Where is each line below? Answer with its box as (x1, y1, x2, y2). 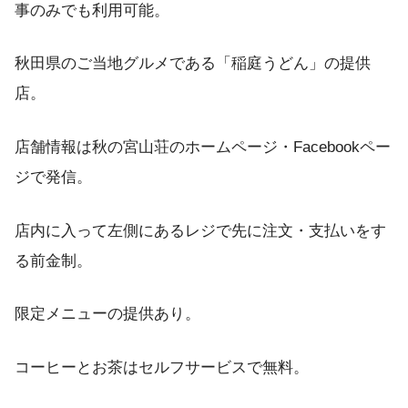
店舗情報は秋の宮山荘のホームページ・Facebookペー (15, 138, 391, 157)
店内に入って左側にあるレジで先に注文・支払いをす (15, 221, 386, 240)
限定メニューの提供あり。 (15, 305, 200, 323)
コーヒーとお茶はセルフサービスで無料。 (15, 359, 309, 377)
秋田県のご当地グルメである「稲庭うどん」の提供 (15, 55, 371, 73)
